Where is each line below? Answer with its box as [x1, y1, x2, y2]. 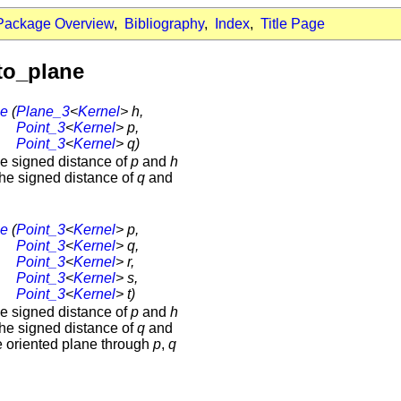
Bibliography [124, 16, 204, 31]
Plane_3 [16, 103, 70, 119]
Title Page [260, 16, 325, 31]
